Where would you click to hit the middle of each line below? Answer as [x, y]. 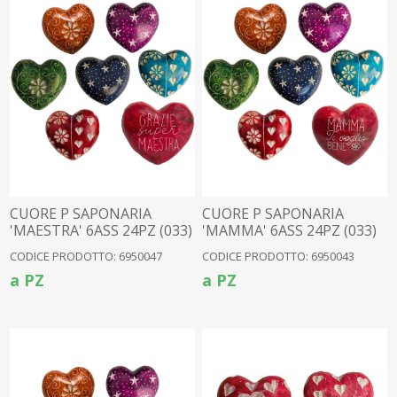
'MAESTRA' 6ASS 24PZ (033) [101, 230]
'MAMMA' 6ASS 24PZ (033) [290, 230]
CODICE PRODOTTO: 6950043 [279, 256]
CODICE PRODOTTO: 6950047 [86, 256]
